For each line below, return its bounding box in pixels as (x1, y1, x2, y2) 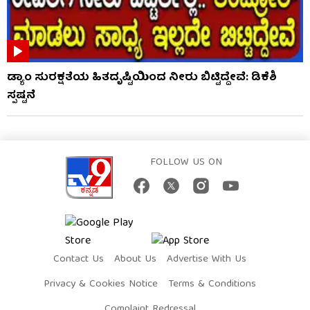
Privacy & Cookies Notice (44, 275, 158, 294)
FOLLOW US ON (149, 154, 222, 172)
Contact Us (53, 250, 104, 269)
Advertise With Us (167, 250, 246, 269)
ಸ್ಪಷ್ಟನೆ (7, 86, 35, 107)
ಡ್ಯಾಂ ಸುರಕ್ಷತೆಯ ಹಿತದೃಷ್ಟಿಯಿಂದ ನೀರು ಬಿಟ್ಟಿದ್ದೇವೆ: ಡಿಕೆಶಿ (7, 69, 277, 89)
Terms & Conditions (168, 275, 256, 294)
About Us (114, 250, 156, 269)
